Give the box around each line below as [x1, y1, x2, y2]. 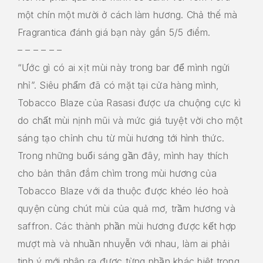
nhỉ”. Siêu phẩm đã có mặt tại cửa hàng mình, [18, 79, 220, 92]
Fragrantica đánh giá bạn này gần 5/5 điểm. [18, 26, 211, 39]
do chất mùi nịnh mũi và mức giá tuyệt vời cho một [18, 114, 242, 127]
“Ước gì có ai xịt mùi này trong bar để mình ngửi [18, 62, 230, 74]
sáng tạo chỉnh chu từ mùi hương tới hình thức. [18, 132, 225, 144]
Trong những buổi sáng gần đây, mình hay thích [18, 150, 228, 162]
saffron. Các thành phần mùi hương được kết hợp [18, 220, 237, 232]
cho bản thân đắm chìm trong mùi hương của [18, 167, 217, 180]
